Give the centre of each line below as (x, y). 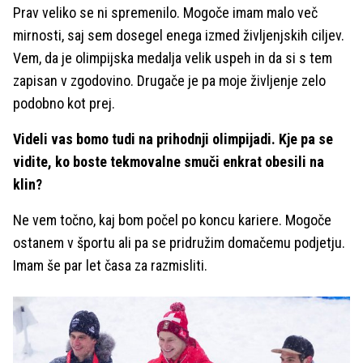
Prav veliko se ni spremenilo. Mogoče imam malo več (165, 13)
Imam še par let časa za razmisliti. (110, 266)
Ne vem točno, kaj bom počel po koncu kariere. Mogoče (172, 220)
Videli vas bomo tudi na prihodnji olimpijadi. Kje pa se (173, 139)
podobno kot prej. (64, 104)
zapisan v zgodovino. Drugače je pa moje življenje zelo (169, 81)
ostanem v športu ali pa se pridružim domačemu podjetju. (179, 243)
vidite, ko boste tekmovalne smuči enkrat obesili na (169, 162)
